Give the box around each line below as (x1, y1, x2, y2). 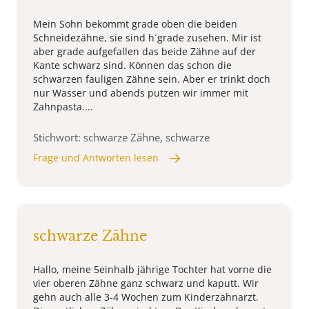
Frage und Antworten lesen (33, 151, 159, 165)
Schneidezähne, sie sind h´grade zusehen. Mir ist (33, 31, 261, 45)
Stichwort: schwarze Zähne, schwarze (33, 130, 210, 145)
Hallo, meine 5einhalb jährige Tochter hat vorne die (33, 263, 272, 277)
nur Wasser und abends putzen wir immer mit (33, 86, 248, 100)
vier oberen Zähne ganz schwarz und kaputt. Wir (33, 277, 259, 290)
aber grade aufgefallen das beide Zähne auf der (33, 45, 256, 59)
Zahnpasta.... (33, 100, 93, 114)
